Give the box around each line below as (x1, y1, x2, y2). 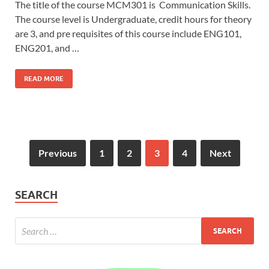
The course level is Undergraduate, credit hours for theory (15, 13, 252, 25)
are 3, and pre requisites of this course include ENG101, (15, 28, 241, 40)
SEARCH (15, 189, 58, 202)
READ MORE (24, 74, 64, 83)
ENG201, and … (15, 42, 79, 54)
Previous (38, 147, 77, 159)
